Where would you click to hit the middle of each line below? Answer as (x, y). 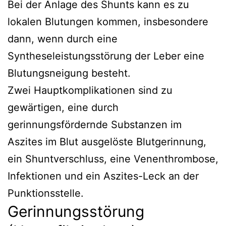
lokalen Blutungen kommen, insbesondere (108, 21)
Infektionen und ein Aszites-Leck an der (103, 176)
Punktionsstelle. (46, 193)
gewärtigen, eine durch (63, 107)
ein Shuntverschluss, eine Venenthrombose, (113, 159)
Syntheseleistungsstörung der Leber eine (106, 56)
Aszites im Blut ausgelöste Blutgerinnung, (107, 142)
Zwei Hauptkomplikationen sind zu (90, 90)
